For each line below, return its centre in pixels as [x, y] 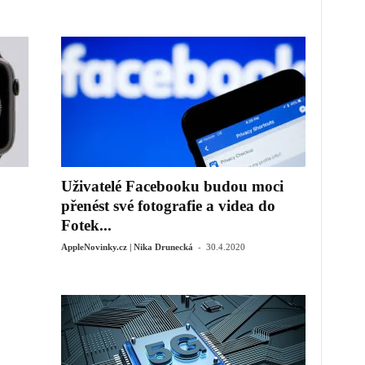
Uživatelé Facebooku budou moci [172, 186]
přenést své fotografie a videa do [168, 206]
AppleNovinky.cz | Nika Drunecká [127, 247]
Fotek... [86, 225]
